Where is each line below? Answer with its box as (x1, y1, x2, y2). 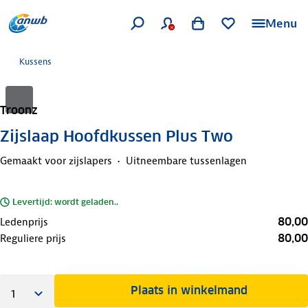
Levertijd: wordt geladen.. (12, 196, 118, 207)
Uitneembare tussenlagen (126, 153, 247, 168)
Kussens (19, 56, 52, 67)
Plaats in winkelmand (131, 283, 248, 298)
